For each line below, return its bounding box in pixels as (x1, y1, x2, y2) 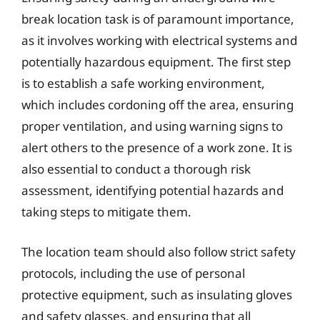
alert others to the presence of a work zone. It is (21, 139, 292, 156)
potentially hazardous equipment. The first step (21, 54, 291, 70)
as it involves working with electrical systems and (21, 32, 297, 49)
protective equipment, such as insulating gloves (21, 286, 292, 303)
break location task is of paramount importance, (21, 11, 294, 27)
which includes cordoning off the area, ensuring (21, 96, 294, 113)
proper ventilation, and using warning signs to (21, 118, 283, 134)
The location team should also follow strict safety (21, 243, 296, 260)
